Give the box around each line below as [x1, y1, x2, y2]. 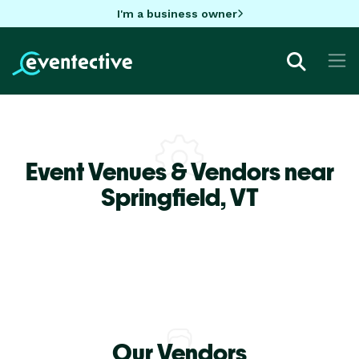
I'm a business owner [116, 6, 237, 20]
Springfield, [100, 182, 230, 212]
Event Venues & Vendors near [25, 156, 334, 186]
